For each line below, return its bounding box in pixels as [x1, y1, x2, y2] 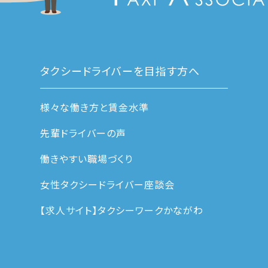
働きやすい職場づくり [40, 151, 133, 166]
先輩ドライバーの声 [40, 125, 126, 140]
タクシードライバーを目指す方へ [40, 63, 200, 79]
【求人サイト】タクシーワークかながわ [40, 203, 203, 218]
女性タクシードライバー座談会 [40, 177, 175, 192]
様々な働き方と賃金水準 [40, 99, 149, 114]
